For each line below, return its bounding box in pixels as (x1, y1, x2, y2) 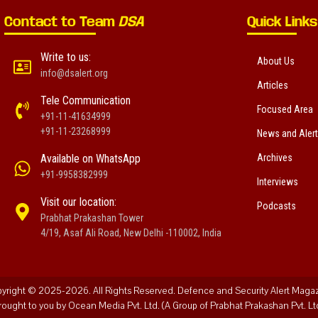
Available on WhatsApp (40, 151, 141, 165)
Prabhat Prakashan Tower (40, 212, 143, 224)
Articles (257, 79, 288, 91)
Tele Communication (40, 93, 131, 107)
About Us (257, 55, 295, 67)
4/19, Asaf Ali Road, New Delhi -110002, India (40, 226, 221, 238)
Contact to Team (4, 13, 119, 29)
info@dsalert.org (40, 67, 108, 79)
